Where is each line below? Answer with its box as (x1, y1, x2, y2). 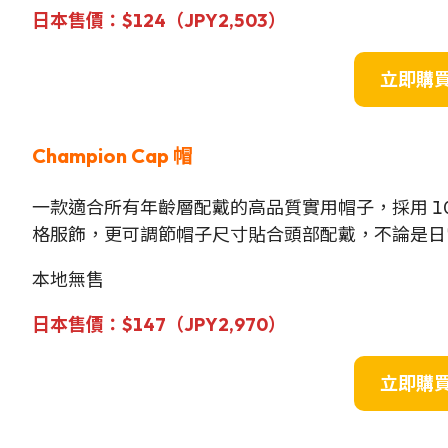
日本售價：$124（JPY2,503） (31, 8, 286, 32)
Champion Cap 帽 (31, 142, 193, 168)
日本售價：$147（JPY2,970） (31, 312, 286, 336)
